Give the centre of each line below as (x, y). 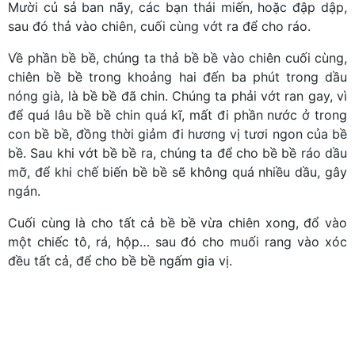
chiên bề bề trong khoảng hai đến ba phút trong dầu (177, 76)
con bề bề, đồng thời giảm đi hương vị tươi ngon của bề (177, 134)
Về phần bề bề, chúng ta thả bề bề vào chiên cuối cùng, (177, 57)
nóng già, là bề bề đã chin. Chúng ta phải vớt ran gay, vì (177, 95)
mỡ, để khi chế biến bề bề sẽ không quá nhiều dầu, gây (177, 172)
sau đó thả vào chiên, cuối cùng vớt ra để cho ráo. (159, 26)
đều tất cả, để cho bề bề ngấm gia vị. (120, 260)
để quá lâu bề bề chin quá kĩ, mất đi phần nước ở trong (177, 115)
